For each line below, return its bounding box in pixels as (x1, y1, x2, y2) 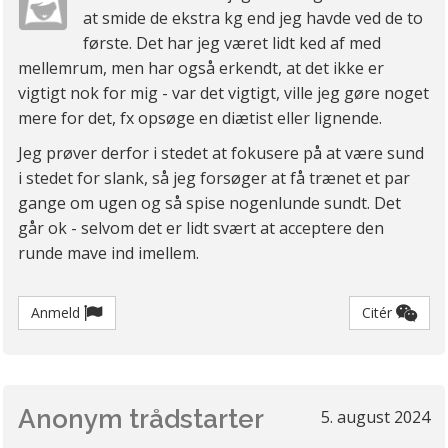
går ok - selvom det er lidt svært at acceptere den (18, 217, 384, 240)
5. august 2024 (321, 406, 430, 429)
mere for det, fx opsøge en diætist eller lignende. (18, 107, 382, 130)
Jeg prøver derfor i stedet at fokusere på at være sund (18, 142, 424, 165)
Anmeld (31, 303, 84, 323)
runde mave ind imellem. (18, 242, 199, 265)
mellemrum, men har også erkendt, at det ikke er (18, 57, 384, 80)
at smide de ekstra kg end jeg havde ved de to (83, 7, 423, 30)
